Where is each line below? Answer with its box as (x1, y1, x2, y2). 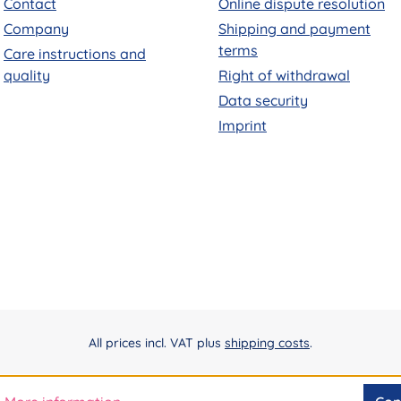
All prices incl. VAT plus (89, 334, 225, 351)
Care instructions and (4, 45, 146, 64)
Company (4, 20, 69, 38)
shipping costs (225, 334, 310, 351)
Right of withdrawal (218, 66, 350, 85)
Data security (218, 91, 308, 110)
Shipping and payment (218, 20, 371, 38)
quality (4, 66, 50, 85)
